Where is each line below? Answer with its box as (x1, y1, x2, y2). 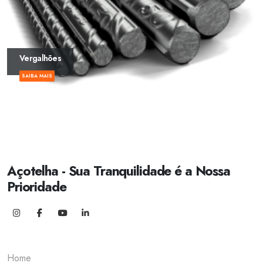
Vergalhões (19, 52, 61, 64)
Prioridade (7, 177, 66, 197)
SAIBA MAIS (22, 72, 52, 79)
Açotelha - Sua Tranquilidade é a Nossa (7, 161, 230, 181)
